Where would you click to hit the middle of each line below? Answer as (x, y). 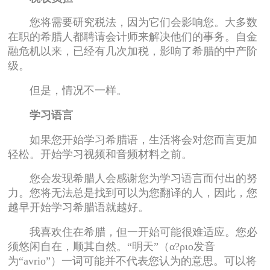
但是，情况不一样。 (68, 91)
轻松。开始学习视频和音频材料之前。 (100, 154)
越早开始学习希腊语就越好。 (79, 208)
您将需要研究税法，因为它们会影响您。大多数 (133, 23)
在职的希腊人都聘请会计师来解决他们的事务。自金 (133, 37)
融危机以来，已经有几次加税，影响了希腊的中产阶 (133, 52)
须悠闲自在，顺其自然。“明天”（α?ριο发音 (112, 247)
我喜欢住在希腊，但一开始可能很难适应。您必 (133, 232)
